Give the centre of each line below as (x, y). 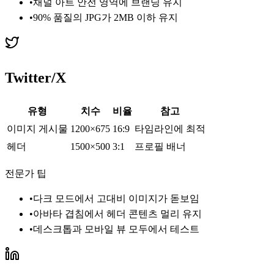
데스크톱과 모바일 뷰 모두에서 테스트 (116, 229)
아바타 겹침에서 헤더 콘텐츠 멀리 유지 (117, 214)
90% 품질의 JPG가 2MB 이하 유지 (106, 18)
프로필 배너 (160, 147)
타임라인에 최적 (170, 129)
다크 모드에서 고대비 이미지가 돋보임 (116, 199)
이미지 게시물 (37, 129)
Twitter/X (35, 78)
